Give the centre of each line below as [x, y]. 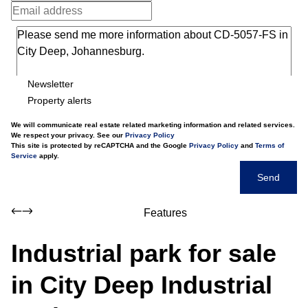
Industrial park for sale [144, 253]
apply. [48, 156]
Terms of [269, 145]
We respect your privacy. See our [68, 135]
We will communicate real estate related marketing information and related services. [153, 125]
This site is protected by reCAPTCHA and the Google [100, 145]
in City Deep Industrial [142, 285]
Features [165, 213]
